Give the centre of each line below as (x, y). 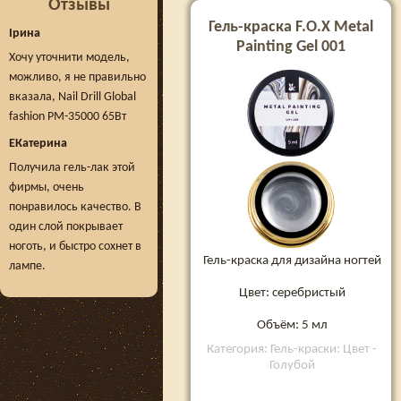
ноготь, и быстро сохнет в (75, 247)
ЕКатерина (38, 144)
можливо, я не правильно (77, 77)
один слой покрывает (66, 227)
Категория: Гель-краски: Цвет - (292, 349)
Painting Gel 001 (291, 47)
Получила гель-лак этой (72, 168)
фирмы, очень (47, 188)
